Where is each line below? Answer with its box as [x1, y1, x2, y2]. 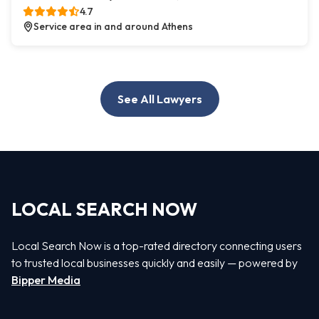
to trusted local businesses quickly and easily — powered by [11, 255, 298, 270]
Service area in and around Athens [33, 20, 193, 33]
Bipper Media [11, 272, 80, 287]
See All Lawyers [117, 92, 202, 107]
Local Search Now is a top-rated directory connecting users [11, 238, 302, 253]
